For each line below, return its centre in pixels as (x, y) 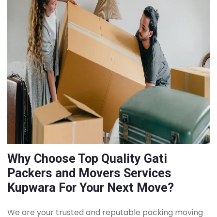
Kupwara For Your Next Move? (91, 188)
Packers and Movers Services (89, 173)
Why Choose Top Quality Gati (87, 159)
